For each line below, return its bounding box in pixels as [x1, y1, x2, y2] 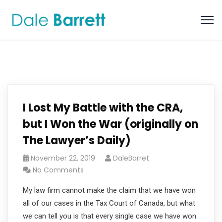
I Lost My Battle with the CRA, [23, 100, 183, 115]
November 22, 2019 [31, 153, 95, 163]
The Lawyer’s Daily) [23, 133, 131, 148]
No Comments [33, 165, 84, 175]
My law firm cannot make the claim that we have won [23, 186, 196, 195]
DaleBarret [113, 153, 149, 163]
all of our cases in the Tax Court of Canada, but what [23, 199, 195, 208]
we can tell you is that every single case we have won [23, 212, 196, 221]
